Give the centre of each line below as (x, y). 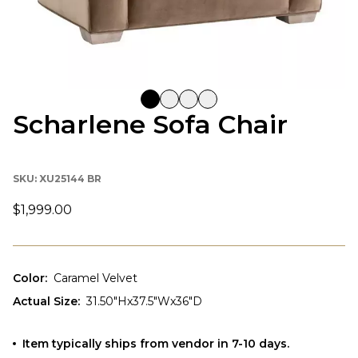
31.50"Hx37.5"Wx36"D (144, 301)
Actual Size (45, 301)
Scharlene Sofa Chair (150, 124)
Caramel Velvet (95, 278)
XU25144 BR (70, 178)
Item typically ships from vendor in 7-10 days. (156, 343)
